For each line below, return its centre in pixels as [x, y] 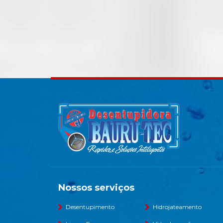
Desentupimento [90, 207]
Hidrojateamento [177, 207]
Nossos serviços [96, 188]
